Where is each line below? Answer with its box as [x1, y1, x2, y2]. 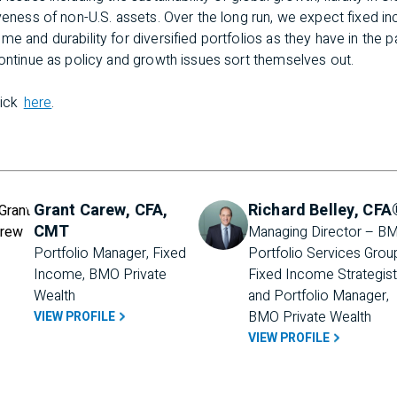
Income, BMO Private [33, 264, 167, 285]
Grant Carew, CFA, [33, 198, 168, 222]
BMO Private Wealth [248, 307, 371, 328]
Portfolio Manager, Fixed [33, 243, 186, 264]
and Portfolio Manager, [248, 285, 389, 307]
